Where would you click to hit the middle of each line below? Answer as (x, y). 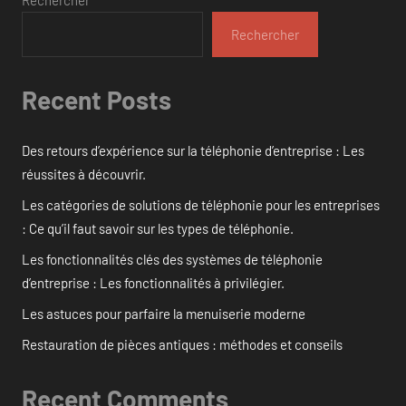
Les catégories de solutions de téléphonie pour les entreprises (201, 204)
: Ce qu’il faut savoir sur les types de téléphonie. (158, 228)
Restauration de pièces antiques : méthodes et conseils (182, 344)
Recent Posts (97, 100)
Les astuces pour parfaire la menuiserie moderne (164, 313)
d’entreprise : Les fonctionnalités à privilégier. (153, 282)
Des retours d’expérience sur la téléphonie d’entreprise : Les (193, 150)
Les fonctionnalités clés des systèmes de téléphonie (172, 259)
